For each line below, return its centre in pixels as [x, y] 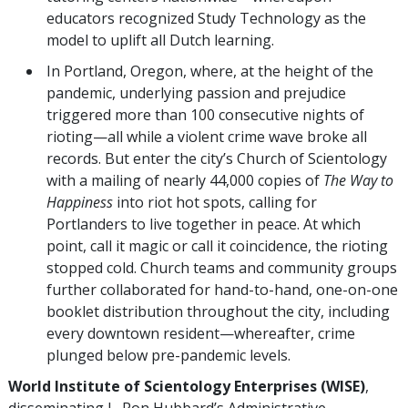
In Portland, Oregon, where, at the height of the [210, 71]
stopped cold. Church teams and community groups [222, 267]
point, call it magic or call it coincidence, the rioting [217, 245]
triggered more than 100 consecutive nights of [205, 114]
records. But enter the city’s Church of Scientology [217, 158]
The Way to [358, 180]
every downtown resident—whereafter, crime [201, 333]
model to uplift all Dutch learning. [160, 40]
